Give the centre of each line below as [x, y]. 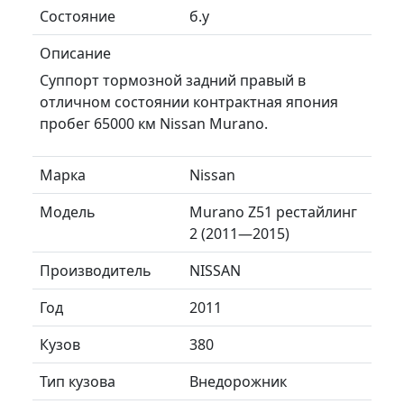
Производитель [96, 270]
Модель [68, 211]
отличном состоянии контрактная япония [189, 101]
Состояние [78, 16]
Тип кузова [78, 381]
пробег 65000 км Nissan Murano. [154, 123]
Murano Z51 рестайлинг [273, 211]
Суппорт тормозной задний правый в [173, 80]
